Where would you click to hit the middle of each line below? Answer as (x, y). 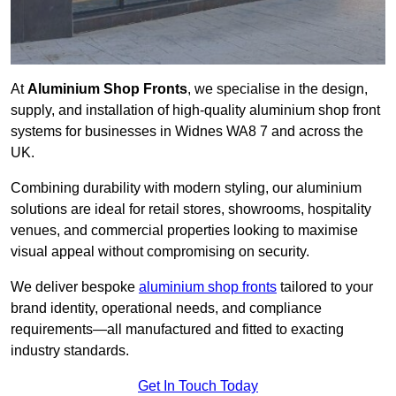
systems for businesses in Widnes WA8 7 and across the (187, 132)
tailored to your (325, 287)
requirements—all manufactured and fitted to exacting (177, 330)
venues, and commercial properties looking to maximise (184, 231)
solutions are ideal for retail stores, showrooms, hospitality (191, 209)
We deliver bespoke (75, 287)
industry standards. (70, 351)
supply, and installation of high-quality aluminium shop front (195, 110)
